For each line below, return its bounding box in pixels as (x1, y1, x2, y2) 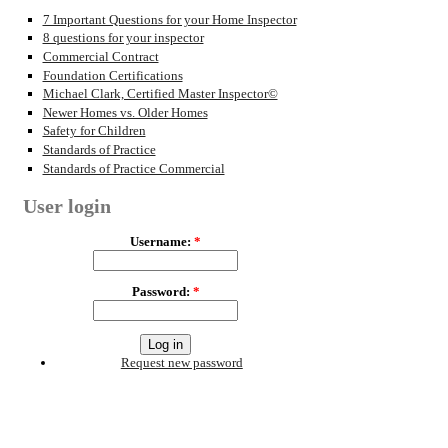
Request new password (120, 355, 243, 371)
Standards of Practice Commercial (42, 160, 225, 176)
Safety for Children (42, 123, 146, 139)
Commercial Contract (42, 48, 159, 64)
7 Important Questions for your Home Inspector (42, 11, 297, 27)
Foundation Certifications (42, 67, 183, 83)
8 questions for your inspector (42, 30, 204, 46)
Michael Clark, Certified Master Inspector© (42, 86, 278, 102)
